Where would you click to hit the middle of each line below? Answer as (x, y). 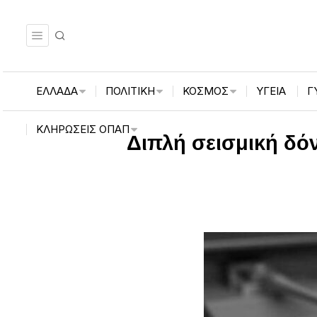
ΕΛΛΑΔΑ (57, 91)
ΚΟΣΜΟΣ (206, 91)
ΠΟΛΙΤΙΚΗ (131, 91)
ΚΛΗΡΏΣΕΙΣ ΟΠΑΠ (83, 129)
